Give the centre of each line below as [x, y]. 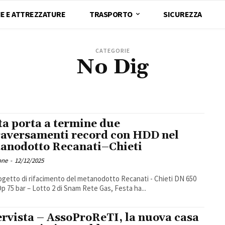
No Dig [113, 67]
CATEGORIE [113, 50]
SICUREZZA [183, 14]
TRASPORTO [111, 14]
